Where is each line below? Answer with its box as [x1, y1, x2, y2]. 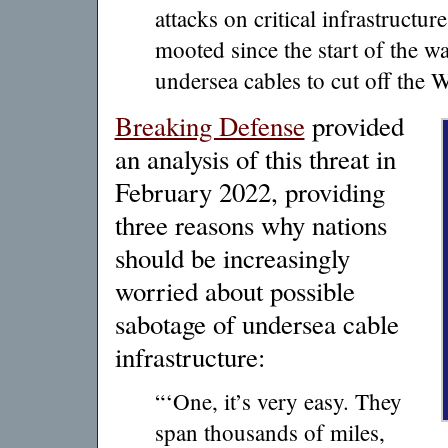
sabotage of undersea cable [114, 306, 399, 342]
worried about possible [114, 273, 355, 309]
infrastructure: [114, 339, 265, 375]
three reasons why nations [114, 207, 387, 243]
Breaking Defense [114, 108, 305, 144]
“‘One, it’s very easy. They [154, 386, 402, 416]
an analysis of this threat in [114, 141, 396, 177]
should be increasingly [114, 240, 350, 276]
